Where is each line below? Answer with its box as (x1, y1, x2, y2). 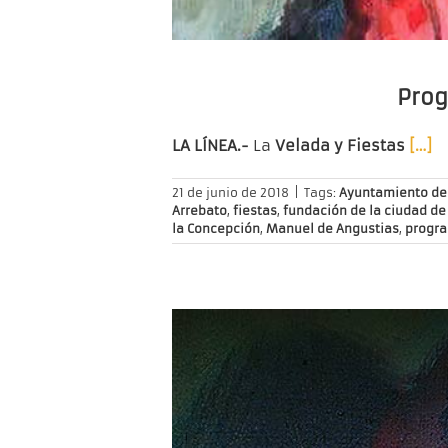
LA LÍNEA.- (172, 136, 249, 156)
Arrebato (172, 203, 227, 219)
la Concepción (172, 221, 260, 237)
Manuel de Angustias (266, 221, 399, 237)
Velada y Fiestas (275, 136, 409, 156)
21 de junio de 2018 (172, 185, 289, 201)
